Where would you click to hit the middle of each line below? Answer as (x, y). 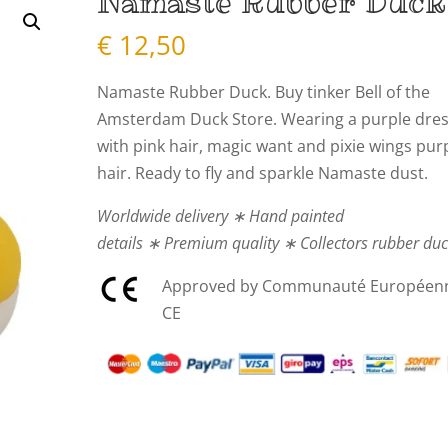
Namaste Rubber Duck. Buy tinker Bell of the (264, 91)
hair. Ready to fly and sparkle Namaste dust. (263, 172)
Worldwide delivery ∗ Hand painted (221, 215)
